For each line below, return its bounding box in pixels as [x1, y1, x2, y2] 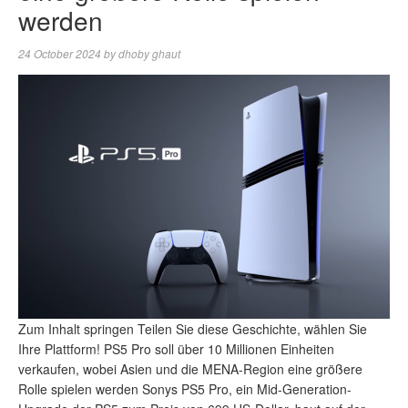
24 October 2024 [18, 46, 101, 61]
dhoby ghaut [118, 46, 180, 61]
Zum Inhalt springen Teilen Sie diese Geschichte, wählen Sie [18, 319, 367, 338]
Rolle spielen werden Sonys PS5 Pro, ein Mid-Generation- [18, 379, 352, 398]
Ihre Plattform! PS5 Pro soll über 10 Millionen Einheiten [18, 339, 334, 358]
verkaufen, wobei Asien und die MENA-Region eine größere [18, 359, 362, 378]
